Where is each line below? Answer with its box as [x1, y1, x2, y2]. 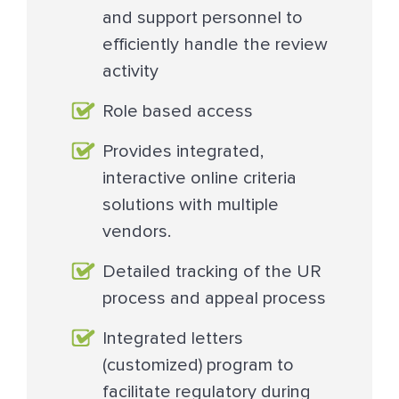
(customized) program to [102, 356, 294, 375]
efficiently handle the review [102, 36, 328, 54]
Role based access [102, 102, 253, 121]
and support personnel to [102, 9, 303, 28]
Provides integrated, [102, 142, 264, 161]
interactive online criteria [102, 169, 297, 188]
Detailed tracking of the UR [102, 263, 322, 281]
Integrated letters [102, 330, 243, 348]
